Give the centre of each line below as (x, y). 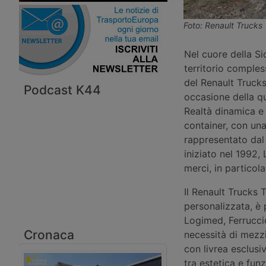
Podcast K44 (62, 90)
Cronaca (49, 235)
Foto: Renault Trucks (223, 26)
